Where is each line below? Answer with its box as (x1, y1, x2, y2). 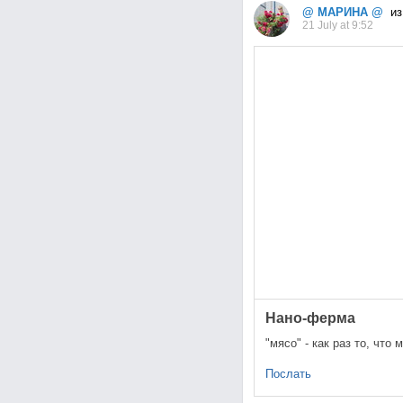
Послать (264, 367, 311, 381)
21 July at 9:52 (301, 19, 373, 32)
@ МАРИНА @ (301, 5, 383, 20)
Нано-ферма (264, 310, 355, 327)
